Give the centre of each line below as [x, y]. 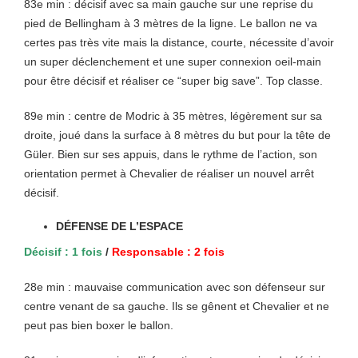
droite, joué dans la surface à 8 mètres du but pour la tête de [177, 135]
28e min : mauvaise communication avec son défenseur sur [175, 287]
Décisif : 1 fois [63, 252]
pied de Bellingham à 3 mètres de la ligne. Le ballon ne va [171, 23]
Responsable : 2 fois [168, 252]
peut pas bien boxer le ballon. [99, 325]
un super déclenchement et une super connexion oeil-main [173, 62]
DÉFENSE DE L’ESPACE [119, 226]
